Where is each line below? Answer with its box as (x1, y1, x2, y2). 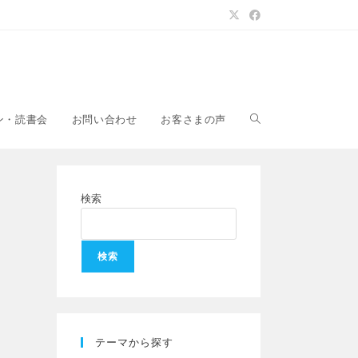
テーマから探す (95, 335, 173, 349)
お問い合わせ (71, 112, 137, 126)
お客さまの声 (161, 112, 226, 126)
